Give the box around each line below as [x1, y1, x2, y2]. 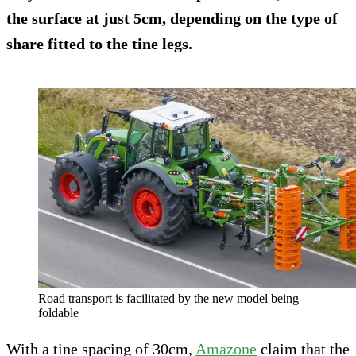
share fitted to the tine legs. [6, 34, 192, 52]
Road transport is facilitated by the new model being [38, 291, 299, 305]
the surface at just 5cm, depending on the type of [6, 9, 338, 27]
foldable [38, 305, 79, 319]
